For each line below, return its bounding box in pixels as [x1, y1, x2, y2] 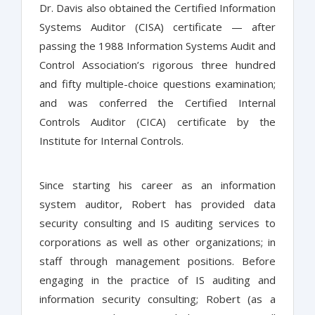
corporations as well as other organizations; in [39, 235, 276, 250]
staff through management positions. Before [39, 254, 276, 269]
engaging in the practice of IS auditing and [39, 273, 276, 288]
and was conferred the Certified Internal [39, 96, 276, 110]
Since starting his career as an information [39, 178, 276, 193]
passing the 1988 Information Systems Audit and [39, 39, 276, 53]
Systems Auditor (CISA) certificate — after [39, 20, 276, 34]
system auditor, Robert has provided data [39, 197, 276, 212]
